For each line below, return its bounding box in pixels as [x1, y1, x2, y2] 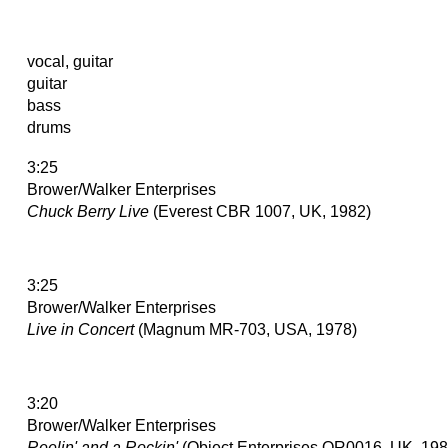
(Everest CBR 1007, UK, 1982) [149, 202, 371, 220]
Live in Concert [27, 320, 134, 338]
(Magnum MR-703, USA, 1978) [134, 320, 357, 338]
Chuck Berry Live [27, 202, 149, 220]
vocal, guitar [27, 52, 113, 70]
